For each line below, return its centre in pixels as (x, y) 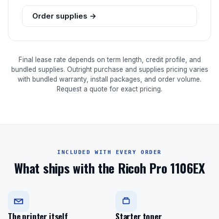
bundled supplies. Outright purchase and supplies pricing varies (109, 69)
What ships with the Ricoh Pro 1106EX (109, 168)
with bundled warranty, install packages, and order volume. (109, 79)
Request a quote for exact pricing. (109, 89)
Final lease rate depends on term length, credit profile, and (109, 60)
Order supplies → (64, 16)
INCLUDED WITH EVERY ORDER (109, 152)
